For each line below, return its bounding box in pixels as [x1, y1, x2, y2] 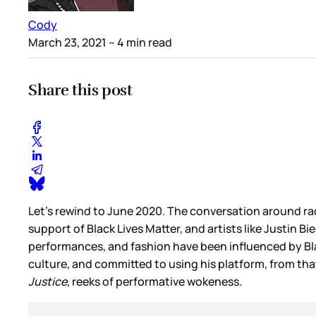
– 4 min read [107, 34, 172, 50]
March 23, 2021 [28, 34, 107, 50]
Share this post [28, 80, 133, 99]
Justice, [28, 274, 70, 290]
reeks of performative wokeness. [70, 274, 244, 290]
